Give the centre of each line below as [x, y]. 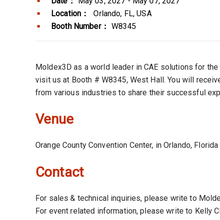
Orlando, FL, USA [122, 13]
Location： [70, 13]
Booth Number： [80, 26]
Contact [60, 172]
